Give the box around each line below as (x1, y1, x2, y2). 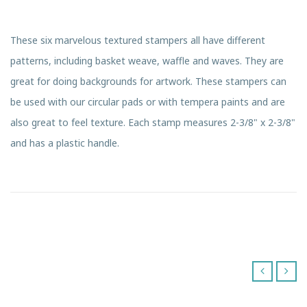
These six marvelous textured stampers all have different (10, 33, 265, 47)
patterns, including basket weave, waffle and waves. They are (10, 53, 284, 67)
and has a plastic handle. (10, 136, 119, 149)
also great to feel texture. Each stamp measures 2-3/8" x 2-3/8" (10, 115, 295, 129)
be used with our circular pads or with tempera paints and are (10, 95, 285, 108)
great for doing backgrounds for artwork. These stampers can (10, 74, 286, 88)
